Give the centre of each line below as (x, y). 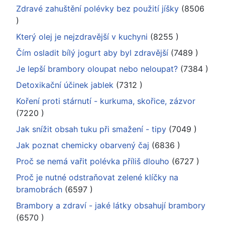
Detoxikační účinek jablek (65, 85)
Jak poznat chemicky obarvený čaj (83, 145)
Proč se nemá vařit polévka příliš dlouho (93, 161)
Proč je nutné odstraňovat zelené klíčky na (97, 177)
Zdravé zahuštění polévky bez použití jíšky (97, 8)
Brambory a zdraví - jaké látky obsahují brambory (111, 205)
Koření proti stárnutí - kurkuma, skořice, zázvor (106, 101)
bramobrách (39, 189)
